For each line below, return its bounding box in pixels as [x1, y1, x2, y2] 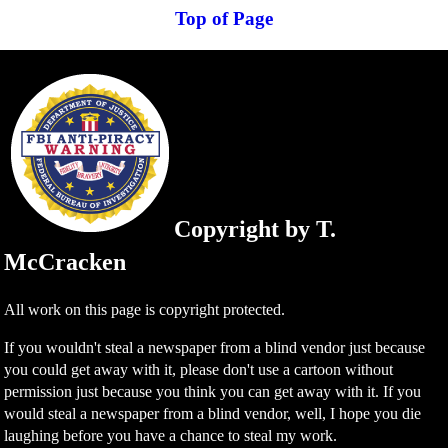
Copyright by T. [174, 216, 337, 243]
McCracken [4, 249, 127, 276]
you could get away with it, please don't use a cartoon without [4, 361, 394, 379]
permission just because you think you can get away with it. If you [4, 383, 422, 401]
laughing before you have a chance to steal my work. [4, 427, 338, 445]
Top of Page [175, 7, 273, 29]
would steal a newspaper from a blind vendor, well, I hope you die [4, 405, 422, 423]
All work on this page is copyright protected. [4, 301, 286, 319]
